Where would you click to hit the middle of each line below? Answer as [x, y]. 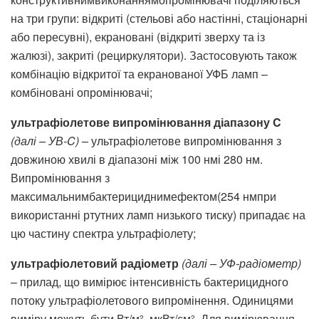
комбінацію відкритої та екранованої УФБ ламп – [139, 73]
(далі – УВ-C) [45, 140]
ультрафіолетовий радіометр [95, 263]
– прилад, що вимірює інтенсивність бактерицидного [150, 281]
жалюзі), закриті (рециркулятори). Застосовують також [154, 55]
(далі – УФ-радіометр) [240, 263]
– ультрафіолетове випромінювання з [180, 140]
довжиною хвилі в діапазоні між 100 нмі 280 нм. [137, 159]
